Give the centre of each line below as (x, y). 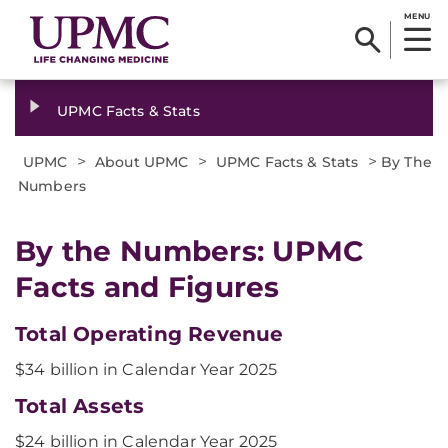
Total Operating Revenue (149, 334)
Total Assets (80, 406)
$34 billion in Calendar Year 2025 (146, 369)
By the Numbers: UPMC (190, 251)
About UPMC (142, 162)
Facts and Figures (147, 287)
